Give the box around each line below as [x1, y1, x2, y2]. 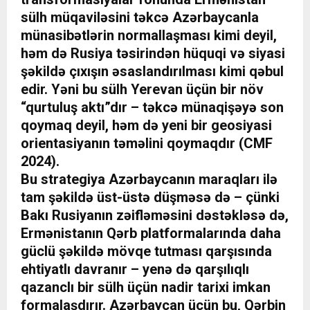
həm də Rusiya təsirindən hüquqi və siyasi [21, 45, 285, 62]
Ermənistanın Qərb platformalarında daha [21, 225, 281, 242]
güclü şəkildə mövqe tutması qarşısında [21, 243, 272, 260]
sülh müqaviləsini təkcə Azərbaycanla [21, 9, 259, 26]
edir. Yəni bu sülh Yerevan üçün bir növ [21, 81, 264, 98]
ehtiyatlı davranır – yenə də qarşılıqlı [21, 261, 249, 278]
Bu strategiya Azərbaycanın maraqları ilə [21, 171, 277, 188]
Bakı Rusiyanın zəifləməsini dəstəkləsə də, [21, 207, 289, 224]
